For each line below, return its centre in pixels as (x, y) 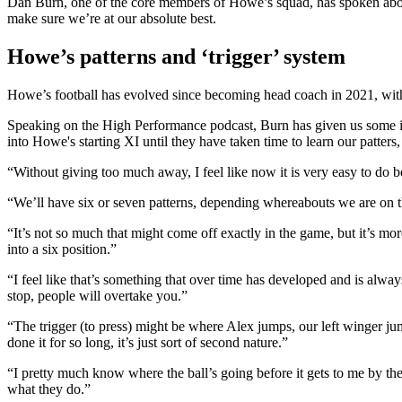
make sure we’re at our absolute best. (112, 19)
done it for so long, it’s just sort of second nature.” (148, 343)
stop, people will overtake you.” (97, 296)
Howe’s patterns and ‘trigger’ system (176, 57)
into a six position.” (62, 249)
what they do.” (49, 389)
